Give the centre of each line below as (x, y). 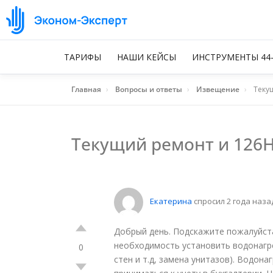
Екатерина (171, 201)
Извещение (218, 89)
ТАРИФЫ (83, 57)
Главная (86, 89)
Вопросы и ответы (149, 89)
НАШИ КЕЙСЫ (147, 57)
